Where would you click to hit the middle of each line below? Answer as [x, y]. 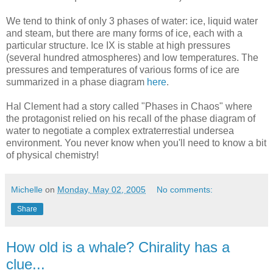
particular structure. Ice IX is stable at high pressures [118, 45]
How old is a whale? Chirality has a [118, 247]
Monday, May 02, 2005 [101, 189]
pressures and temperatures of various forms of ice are [123, 69]
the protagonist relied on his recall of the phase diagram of [131, 118]
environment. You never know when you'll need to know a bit [136, 143]
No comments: [185, 189]
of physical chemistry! [52, 155]
